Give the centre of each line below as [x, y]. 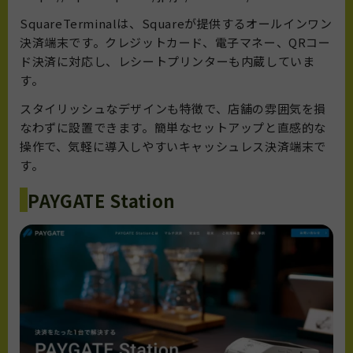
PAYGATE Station [102, 200]
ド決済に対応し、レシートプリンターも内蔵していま [167, 61]
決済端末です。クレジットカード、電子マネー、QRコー [175, 43]
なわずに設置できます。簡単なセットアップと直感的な [173, 128]
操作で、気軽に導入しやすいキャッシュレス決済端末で [173, 147]
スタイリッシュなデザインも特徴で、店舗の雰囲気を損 [173, 109]
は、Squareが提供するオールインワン [225, 24]
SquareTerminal [69, 24]
